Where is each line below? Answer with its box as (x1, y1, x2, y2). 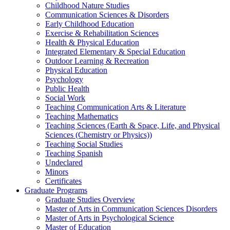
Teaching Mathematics (45, 112, 118, 121)
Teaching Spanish (45, 149, 103, 158)
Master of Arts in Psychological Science (45, 214, 174, 223)
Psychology (45, 75, 83, 84)
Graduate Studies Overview (45, 195, 135, 204)
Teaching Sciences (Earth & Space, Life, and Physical (45, 121, 220, 130)
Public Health (45, 84, 89, 93)
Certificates (45, 177, 82, 186)
